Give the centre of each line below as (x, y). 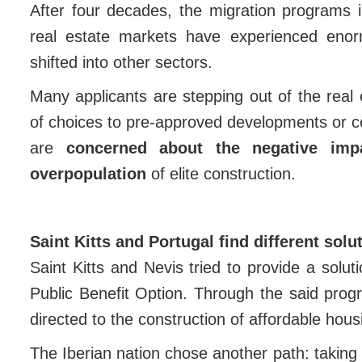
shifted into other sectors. (124, 62)
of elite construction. (223, 173)
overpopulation (88, 173)
